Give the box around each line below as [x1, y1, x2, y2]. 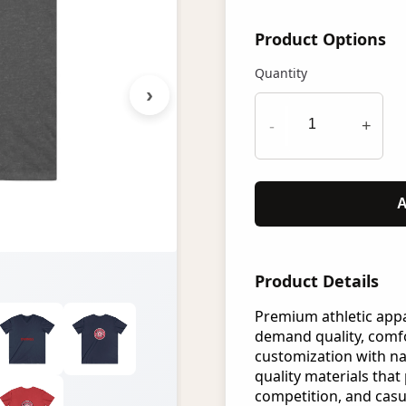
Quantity [255, 64, 307, 82]
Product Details [255, 270, 379, 292]
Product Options [255, 28, 386, 50]
